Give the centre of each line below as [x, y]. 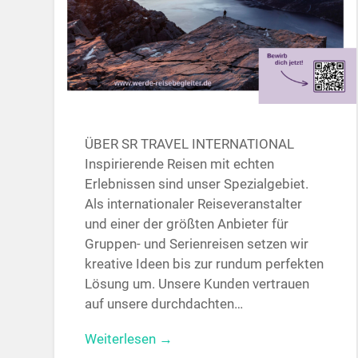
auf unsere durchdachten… [164, 303]
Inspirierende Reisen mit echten [180, 163]
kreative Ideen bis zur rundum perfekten [205, 263]
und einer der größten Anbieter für [187, 223]
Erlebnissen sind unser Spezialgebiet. [197, 183]
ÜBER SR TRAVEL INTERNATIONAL [190, 143]
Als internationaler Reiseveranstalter [194, 203]
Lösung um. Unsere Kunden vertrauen [197, 283]
